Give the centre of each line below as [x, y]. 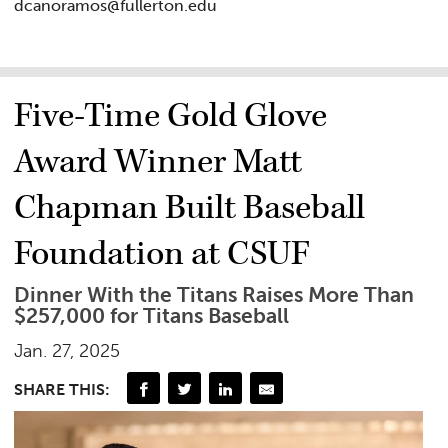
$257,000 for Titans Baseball [152, 315]
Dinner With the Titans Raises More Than [214, 294]
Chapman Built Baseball [190, 207]
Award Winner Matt [158, 161]
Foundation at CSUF [162, 253]
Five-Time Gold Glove [171, 115]
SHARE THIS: [62, 389]
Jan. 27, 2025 [67, 350]
